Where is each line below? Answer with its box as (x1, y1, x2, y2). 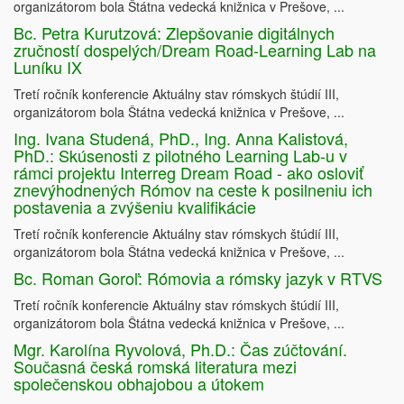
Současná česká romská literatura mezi (14, 354, 297, 379)
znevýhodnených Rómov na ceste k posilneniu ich (14, 178, 372, 202)
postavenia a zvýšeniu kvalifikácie (14, 195, 256, 219)
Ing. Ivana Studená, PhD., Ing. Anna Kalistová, (14, 126, 348, 151)
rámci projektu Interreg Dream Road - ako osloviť (14, 161, 363, 185)
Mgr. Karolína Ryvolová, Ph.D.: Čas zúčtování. (14, 337, 347, 362)
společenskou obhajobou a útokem (14, 372, 264, 396)
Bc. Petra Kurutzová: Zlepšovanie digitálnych (14, 21, 335, 45)
